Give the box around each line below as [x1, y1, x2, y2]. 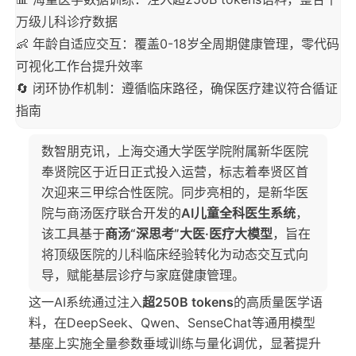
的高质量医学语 [234, 294, 323, 310]
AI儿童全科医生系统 [181, 205, 296, 221]
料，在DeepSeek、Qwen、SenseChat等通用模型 [29, 315, 315, 331]
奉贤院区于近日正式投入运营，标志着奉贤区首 [41, 164, 308, 180]
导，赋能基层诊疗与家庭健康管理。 [41, 267, 245, 283]
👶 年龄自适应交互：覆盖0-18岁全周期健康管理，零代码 [16, 36, 339, 52]
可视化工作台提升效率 [16, 58, 143, 74]
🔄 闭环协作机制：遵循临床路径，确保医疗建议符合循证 [16, 80, 338, 96]
